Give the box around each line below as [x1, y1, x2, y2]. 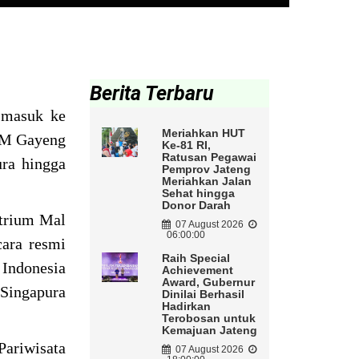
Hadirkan [161, 300, 211, 313]
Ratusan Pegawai [161, 151, 256, 164]
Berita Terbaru [90, 82, 214, 106]
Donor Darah [161, 199, 231, 212]
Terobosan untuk [161, 312, 256, 325]
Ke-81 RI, [161, 139, 211, 152]
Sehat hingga [161, 187, 235, 200]
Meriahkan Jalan [161, 175, 252, 188]
